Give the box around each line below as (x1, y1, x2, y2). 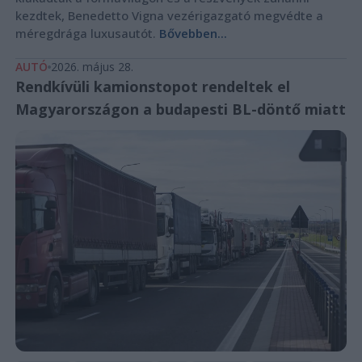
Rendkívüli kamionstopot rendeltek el (15, 77, 290, 97)
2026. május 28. (50, 59, 133, 75)
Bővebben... (158, 25, 227, 42)
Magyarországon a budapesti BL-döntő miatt (15, 99, 346, 120)
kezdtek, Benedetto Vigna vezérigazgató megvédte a (15, 7, 323, 24)
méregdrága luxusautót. (15, 25, 159, 42)
